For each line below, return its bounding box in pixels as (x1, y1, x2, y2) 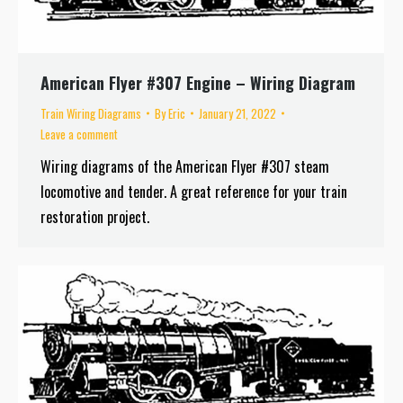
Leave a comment (40, 124, 118, 143)
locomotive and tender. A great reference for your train (40, 180, 347, 202)
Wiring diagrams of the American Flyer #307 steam (40, 155, 329, 177)
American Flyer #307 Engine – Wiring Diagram (40, 70, 355, 94)
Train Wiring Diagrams (40, 103, 141, 122)
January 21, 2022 (199, 103, 276, 122)
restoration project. (40, 205, 149, 228)
